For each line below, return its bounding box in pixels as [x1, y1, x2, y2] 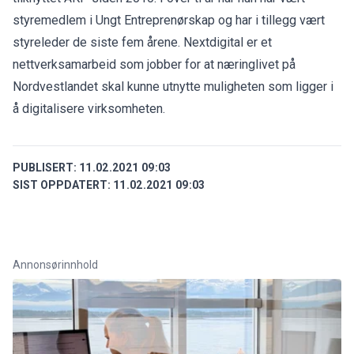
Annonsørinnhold [13, 258, 98, 271]
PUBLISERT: [13, 160, 77, 174]
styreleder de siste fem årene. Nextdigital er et [13, 34, 272, 50]
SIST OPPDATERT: [13, 178, 111, 191]
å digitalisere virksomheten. [13, 100, 165, 116]
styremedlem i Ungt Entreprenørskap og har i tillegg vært [13, 12, 325, 28]
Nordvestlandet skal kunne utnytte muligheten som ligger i [13, 78, 333, 94]
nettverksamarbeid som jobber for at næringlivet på [13, 56, 296, 72]
